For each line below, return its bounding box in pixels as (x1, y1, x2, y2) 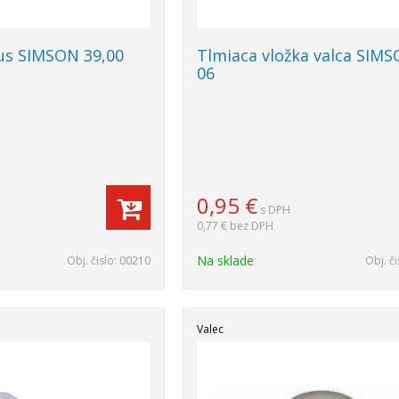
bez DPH (230, 218, 274, 233)
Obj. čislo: (67, 253, 120, 268)
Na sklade (197, 252, 255, 269)
